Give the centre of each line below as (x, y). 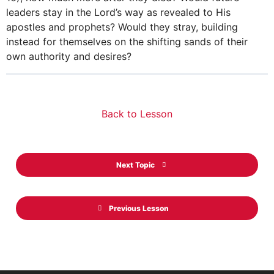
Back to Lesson (137, 114)
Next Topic (135, 165)
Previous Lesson (139, 209)
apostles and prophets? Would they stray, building (122, 27)
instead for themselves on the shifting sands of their (127, 42)
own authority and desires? (69, 57)
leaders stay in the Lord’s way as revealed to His (118, 13)
